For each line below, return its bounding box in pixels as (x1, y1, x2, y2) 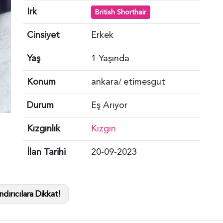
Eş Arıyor (91, 99, 127, 111)
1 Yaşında (91, 52, 129, 65)
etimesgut (123, 75, 165, 88)
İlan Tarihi (27, 145, 66, 158)
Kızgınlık (27, 122, 60, 135)
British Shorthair (95, 7, 146, 17)
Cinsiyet (27, 28, 60, 41)
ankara (91, 75, 118, 88)
